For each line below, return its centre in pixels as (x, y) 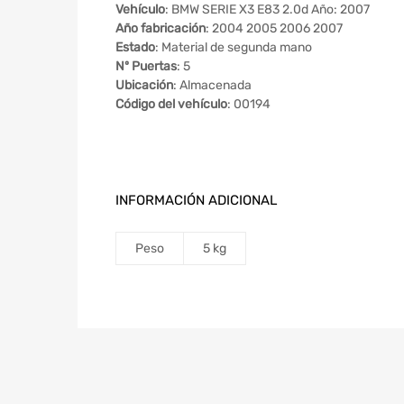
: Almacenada (212, 86)
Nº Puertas (146, 67)
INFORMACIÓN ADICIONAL (196, 201)
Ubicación (144, 86)
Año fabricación (161, 29)
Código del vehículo (171, 105)
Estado (135, 48)
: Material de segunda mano (234, 48)
